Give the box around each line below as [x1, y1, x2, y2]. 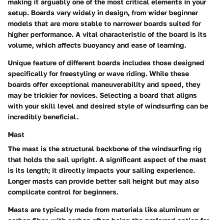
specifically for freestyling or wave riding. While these [8, 69, 189, 78]
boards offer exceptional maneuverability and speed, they [8, 80, 200, 88]
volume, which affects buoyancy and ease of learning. [8, 40, 186, 49]
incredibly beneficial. [8, 112, 79, 121]
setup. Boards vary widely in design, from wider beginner [8, 8, 198, 17]
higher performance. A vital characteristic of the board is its [8, 29, 207, 38]
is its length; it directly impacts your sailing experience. [8, 165, 195, 174]
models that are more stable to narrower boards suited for [8, 19, 201, 27]
